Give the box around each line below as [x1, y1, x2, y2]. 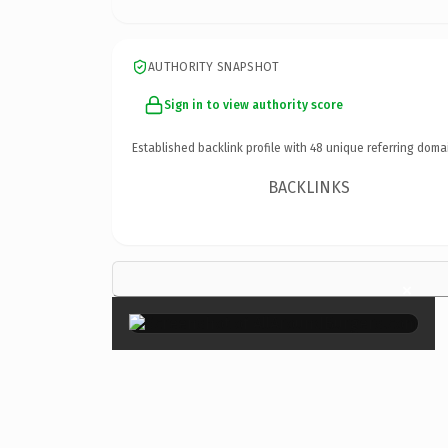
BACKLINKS [268, 177, 351, 197]
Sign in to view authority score [164, 97, 343, 112]
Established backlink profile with [132, 140, 310, 155]
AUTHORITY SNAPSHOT [148, 59, 280, 74]
